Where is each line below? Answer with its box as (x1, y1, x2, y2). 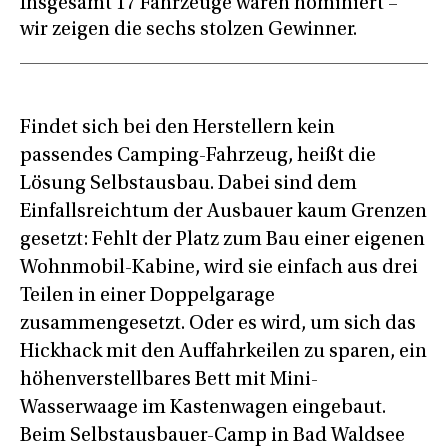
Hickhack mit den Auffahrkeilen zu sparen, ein (20, 342, 427, 363)
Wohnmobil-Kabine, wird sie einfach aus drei (20, 258, 418, 279)
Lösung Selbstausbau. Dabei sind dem (20, 174, 357, 195)
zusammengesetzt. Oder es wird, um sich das (20, 314, 416, 335)
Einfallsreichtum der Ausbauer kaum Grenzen (20, 202, 427, 223)
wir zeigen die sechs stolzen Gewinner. (20, 20, 357, 41)
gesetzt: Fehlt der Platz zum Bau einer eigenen (20, 230, 425, 251)
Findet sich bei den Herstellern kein (20, 118, 335, 139)
